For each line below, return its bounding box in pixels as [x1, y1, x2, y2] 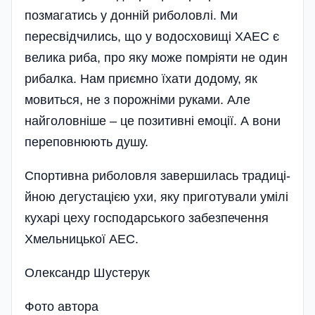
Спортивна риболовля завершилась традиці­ [25, 169, 290, 184]
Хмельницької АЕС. [25, 232, 139, 247]
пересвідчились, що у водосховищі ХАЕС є [25, 30, 279, 44]
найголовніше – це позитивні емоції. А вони [25, 114, 281, 129]
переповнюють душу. [25, 135, 148, 150]
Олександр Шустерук [25, 266, 150, 281]
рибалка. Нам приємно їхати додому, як [25, 72, 257, 86]
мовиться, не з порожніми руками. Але [25, 93, 250, 108]
